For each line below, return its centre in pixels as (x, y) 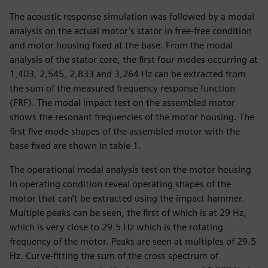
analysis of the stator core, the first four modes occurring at (134, 60)
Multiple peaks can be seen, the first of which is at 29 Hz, (128, 213)
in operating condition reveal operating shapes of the (120, 184)
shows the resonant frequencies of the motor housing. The (132, 117)
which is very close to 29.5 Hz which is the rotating (116, 227)
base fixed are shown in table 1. (75, 146)
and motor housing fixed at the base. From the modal (121, 45)
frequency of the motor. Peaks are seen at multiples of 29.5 (133, 242)
